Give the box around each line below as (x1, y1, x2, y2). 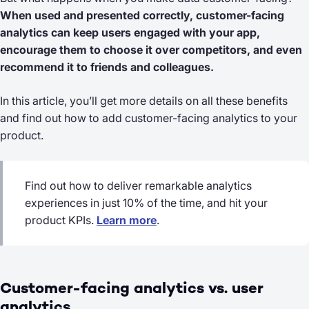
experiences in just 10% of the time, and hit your (25, 196, 268, 210)
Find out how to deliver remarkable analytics (25, 179, 252, 192)
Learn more (97, 213, 157, 227)
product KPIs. (25, 213, 97, 227)
